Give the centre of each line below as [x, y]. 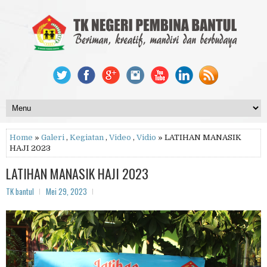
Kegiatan [87, 137]
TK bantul [20, 191]
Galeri [53, 137]
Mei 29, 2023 [66, 191]
